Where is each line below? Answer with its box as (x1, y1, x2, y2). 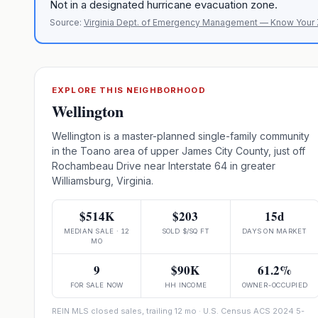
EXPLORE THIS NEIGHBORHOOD (52, 85, 206, 95)
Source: (50, 17, 82, 28)
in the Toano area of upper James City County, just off (52, 145, 305, 157)
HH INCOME (164, 281, 207, 289)
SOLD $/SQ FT (161, 227, 210, 235)
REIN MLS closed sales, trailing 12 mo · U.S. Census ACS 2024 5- (52, 306, 305, 316)
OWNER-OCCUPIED (241, 281, 307, 289)
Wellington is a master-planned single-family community (52, 130, 309, 142)
